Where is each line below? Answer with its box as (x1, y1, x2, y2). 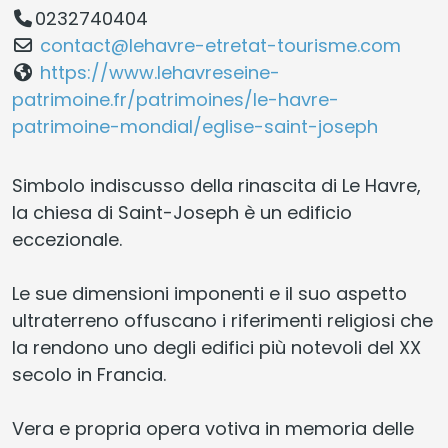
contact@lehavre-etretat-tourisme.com (39, 32, 401, 58)
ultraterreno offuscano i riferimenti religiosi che (12, 307, 433, 333)
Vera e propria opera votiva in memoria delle (12, 415, 414, 441)
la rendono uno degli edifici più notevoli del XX (12, 334, 421, 360)
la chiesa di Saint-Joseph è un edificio (12, 199, 352, 225)
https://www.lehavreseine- (39, 59, 280, 85)
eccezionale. (12, 226, 122, 252)
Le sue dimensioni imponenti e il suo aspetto (12, 280, 407, 306)
